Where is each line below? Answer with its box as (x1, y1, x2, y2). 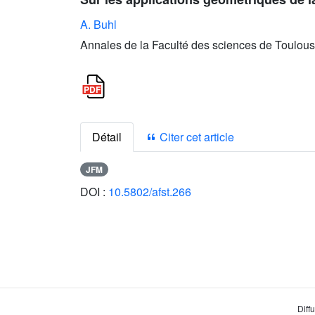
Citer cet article (157, 129, 234, 145)
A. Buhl (80, 16, 117, 32)
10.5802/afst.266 (108, 184, 191, 200)
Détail (92, 129, 122, 145)
